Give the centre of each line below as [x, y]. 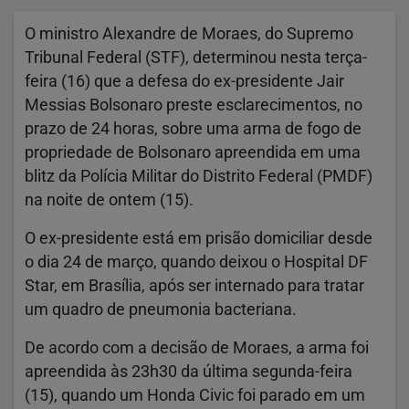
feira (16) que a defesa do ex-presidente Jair [184, 82]
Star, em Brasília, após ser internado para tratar [194, 286]
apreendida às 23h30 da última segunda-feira [189, 372]
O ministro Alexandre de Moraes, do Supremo [189, 34]
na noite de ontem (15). [109, 200]
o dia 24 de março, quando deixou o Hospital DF [196, 262]
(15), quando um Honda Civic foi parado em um [195, 396]
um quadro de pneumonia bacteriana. [161, 310]
